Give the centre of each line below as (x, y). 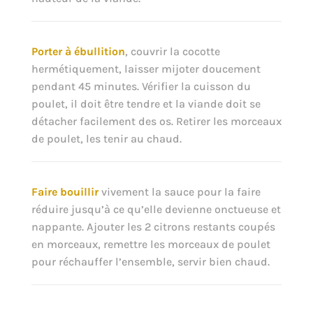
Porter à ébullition (78, 52)
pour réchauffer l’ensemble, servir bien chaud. (150, 262)
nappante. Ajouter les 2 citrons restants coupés (153, 227)
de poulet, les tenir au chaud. (106, 139)
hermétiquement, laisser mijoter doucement (146, 69)
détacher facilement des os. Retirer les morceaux (156, 122)
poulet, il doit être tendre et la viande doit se (146, 104)
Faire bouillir (65, 192)
